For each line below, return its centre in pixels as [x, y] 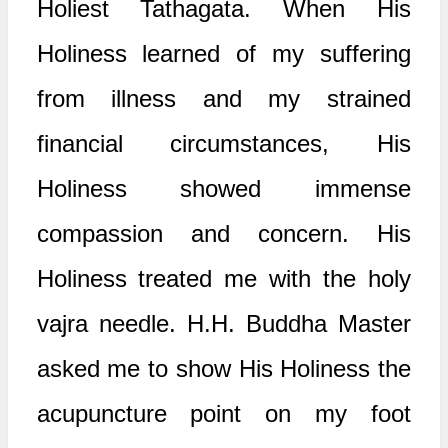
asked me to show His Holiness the [223, 368]
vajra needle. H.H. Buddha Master [223, 323]
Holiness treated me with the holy [223, 278]
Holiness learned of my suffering [223, 53]
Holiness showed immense [223, 188]
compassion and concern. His [223, 233]
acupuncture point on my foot [223, 413]
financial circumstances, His [223, 143]
